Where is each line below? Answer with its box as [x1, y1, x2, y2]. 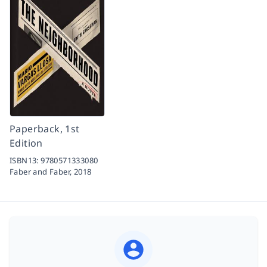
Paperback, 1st [10, 122, 80, 135]
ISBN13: [10, 154, 41, 166]
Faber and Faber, [10, 166, 74, 177]
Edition [10, 136, 43, 150]
